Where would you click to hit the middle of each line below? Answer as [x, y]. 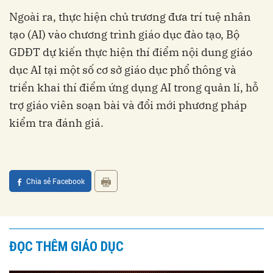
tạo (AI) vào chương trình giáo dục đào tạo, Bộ [124, 35]
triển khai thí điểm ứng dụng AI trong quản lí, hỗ [134, 88]
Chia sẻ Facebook [55, 181]
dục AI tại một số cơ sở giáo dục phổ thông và [123, 70]
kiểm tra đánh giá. [56, 123]
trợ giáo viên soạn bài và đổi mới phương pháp [128, 105]
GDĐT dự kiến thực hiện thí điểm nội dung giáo [131, 52]
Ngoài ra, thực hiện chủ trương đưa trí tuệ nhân [130, 17]
